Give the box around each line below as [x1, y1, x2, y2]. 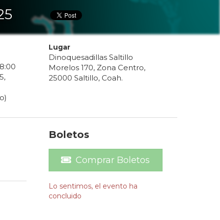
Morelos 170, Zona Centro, [48, 63, 145, 73]
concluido [48, 192, 82, 201]
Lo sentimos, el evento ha [48, 182, 137, 191]
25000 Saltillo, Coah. [48, 73, 123, 83]
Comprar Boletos [76, 155, 150, 166]
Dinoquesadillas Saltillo [48, 53, 133, 62]
